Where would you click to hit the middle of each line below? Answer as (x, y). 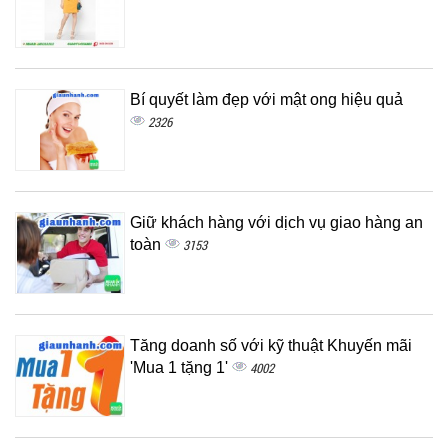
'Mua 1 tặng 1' (181, 367)
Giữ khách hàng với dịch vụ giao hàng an (276, 222)
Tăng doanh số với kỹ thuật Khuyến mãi (271, 345)
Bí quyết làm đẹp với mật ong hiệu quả (266, 99)
